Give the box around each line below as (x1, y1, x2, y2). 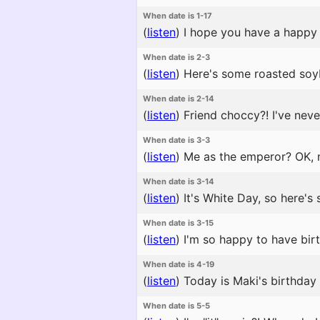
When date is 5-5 (143, 301, 210, 311)
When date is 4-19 (143, 259, 214, 269)
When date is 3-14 (143, 176, 214, 186)
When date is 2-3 (143, 52, 210, 62)
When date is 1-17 (143, 11, 212, 21)
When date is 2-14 (143, 94, 214, 104)
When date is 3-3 (143, 135, 210, 145)
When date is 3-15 (143, 218, 214, 228)
